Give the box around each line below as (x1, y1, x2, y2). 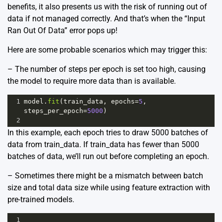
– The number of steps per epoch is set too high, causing (7, 64, 206, 74)
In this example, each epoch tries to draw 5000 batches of (7, 127, 208, 137)
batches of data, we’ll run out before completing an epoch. (7, 151, 209, 161)
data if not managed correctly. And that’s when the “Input (7, 13, 205, 23)
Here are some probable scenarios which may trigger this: (7, 45, 207, 55)
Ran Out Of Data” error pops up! (7, 25, 117, 35)
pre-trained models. (7, 194, 74, 204)
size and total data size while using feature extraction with (7, 182, 210, 192)
